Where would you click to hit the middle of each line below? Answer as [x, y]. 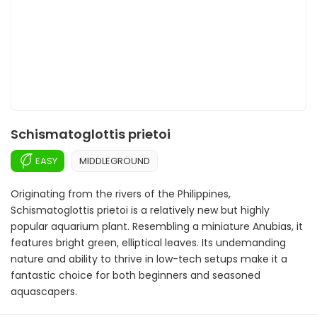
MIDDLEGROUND [115, 161]
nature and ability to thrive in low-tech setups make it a [149, 259]
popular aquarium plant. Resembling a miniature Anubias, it [157, 226]
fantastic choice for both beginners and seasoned [136, 275]
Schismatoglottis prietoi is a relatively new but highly [140, 210]
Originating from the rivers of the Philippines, [121, 194]
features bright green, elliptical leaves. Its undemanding [148, 243]
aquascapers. [44, 292]
